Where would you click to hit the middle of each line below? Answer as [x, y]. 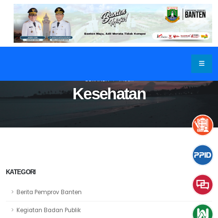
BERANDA [97, 80]
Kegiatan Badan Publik [49, 210]
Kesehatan [109, 94]
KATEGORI [21, 172]
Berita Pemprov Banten [49, 192]
